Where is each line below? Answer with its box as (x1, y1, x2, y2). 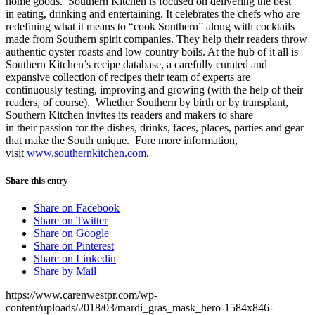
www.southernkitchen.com (27, 146, 146, 159)
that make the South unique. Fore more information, (6, 134, 238, 146)
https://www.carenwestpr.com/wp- (6, 289, 157, 302)
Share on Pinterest (34, 240, 114, 252)
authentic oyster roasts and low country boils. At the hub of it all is (6, 45, 298, 58)
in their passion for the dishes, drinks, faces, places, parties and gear (6, 121, 304, 134)
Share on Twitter (34, 214, 108, 227)
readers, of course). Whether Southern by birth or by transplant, (6, 96, 288, 108)
